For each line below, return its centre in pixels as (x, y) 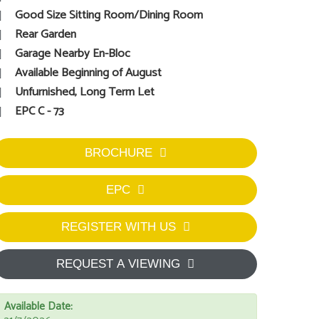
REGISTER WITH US (118, 226)
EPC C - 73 (40, 111)
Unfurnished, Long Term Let (85, 92)
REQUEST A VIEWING (118, 263)
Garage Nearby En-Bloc (73, 53)
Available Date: (38, 306)
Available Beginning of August (88, 73)
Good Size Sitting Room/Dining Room (109, 15)
